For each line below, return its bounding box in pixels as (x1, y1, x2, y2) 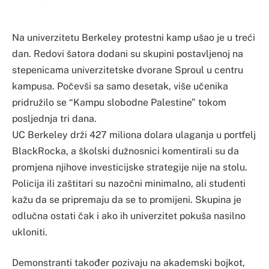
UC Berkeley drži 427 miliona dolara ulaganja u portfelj (12, 128, 256, 141)
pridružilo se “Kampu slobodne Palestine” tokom (12, 96, 226, 108)
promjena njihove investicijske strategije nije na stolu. (12, 161, 247, 173)
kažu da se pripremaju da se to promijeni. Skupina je (12, 193, 241, 205)
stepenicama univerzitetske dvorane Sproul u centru (12, 64, 243, 76)
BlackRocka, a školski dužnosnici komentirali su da (12, 145, 239, 157)
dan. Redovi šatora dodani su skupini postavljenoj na (12, 47, 243, 59)
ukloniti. (12, 226, 47, 238)
